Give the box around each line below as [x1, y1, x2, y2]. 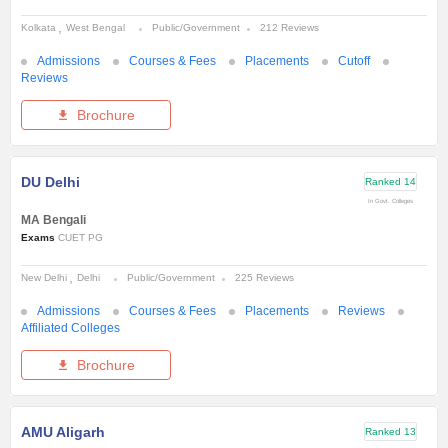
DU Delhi [21, 174, 80, 191]
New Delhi [21, 272, 67, 284]
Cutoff [338, 54, 370, 69]
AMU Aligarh [21, 424, 105, 441]
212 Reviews [260, 22, 319, 34]
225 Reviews [235, 272, 294, 284]
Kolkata [21, 22, 56, 34]
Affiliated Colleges [21, 321, 120, 336]
